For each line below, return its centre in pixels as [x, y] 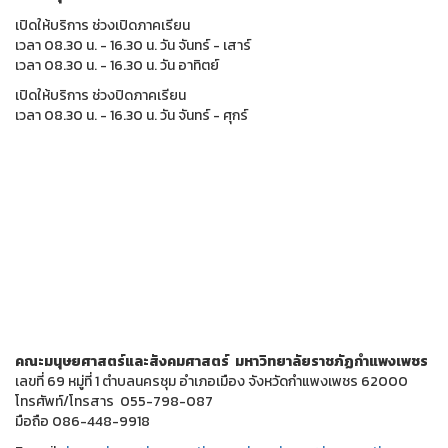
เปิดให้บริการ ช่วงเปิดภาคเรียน [102, 25]
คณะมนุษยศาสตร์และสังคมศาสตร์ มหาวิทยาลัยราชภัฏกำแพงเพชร [221, 361]
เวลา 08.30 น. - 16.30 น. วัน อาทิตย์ [117, 65]
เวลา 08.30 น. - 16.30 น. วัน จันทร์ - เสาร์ [133, 45]
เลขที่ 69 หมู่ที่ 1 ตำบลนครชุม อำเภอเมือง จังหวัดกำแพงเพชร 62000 [211, 381]
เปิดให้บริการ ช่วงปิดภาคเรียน [100, 95]
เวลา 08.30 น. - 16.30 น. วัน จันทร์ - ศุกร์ [131, 115]
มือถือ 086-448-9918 [82, 421]
